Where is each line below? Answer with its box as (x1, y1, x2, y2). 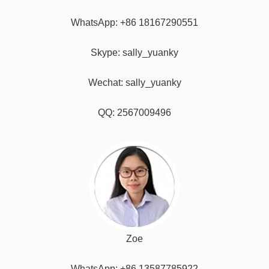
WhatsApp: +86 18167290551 (71, 17, 198, 28)
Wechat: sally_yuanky (88, 77, 181, 88)
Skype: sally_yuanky (91, 47, 178, 58)
